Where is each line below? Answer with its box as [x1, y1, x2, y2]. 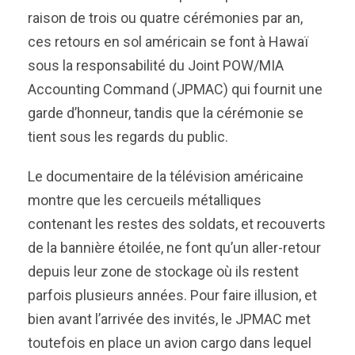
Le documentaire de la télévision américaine [28, 168, 303, 185]
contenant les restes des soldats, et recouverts [28, 216, 326, 232]
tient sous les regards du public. [28, 128, 228, 145]
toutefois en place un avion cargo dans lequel [28, 334, 311, 351]
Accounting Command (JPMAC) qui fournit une [28, 81, 323, 97]
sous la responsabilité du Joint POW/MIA [28, 57, 284, 74]
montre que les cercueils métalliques [28, 192, 261, 208]
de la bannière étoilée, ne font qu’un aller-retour [28, 239, 321, 256]
